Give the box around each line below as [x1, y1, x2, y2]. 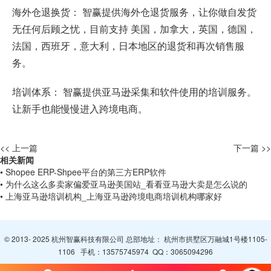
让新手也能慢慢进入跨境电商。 [12, 102, 148, 116]
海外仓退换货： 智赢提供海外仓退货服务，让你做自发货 [12, 5, 256, 19]
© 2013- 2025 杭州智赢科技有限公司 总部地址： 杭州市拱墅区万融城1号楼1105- [4, 233, 267, 244]
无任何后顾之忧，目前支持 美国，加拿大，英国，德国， [12, 22, 256, 36]
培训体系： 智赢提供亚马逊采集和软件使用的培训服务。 [12, 85, 256, 99]
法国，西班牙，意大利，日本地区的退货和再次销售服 [12, 39, 244, 53]
